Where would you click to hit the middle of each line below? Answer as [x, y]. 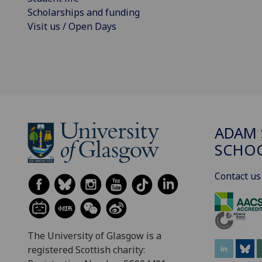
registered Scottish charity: [86, 250]
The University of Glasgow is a [94, 236]
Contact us [238, 176]
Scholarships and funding [84, 13]
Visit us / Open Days [72, 27]
